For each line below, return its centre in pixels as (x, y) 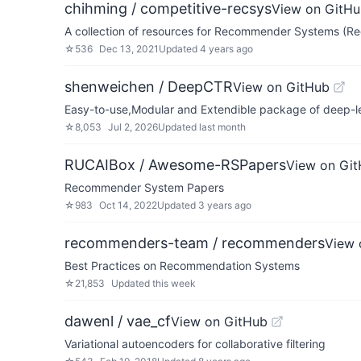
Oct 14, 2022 (128, 205)
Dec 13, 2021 (129, 49)
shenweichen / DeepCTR (149, 87)
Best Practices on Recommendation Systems (182, 266)
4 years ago (226, 49)
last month (222, 127)
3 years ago (225, 205)
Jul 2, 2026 (133, 127)
